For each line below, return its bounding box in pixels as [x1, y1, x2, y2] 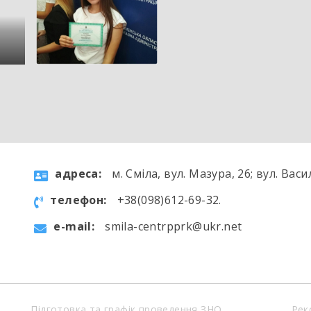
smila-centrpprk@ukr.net [105, 219, 242, 235]
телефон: [50, 192, 107, 208]
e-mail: [53, 219, 95, 235]
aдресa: [55, 166, 102, 182]
